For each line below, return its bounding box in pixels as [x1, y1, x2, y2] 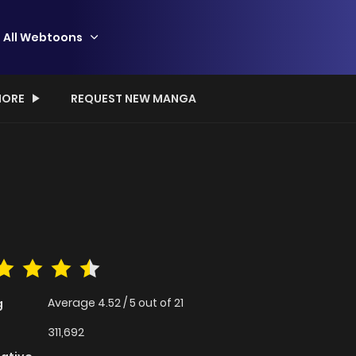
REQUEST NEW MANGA [71, 91, 196, 106]
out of [138, 295, 174, 311]
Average [48, 295, 98, 311]
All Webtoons [3, 29, 83, 45]
